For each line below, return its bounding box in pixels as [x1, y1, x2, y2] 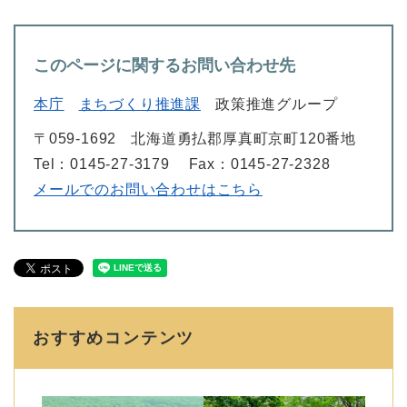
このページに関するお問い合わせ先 [34, 55, 295, 74]
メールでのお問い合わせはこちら [34, 181, 263, 197]
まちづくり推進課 [78, 95, 202, 112]
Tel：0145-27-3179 [34, 155, 170, 172]
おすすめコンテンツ [33, 328, 195, 347]
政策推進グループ [215, 95, 338, 112]
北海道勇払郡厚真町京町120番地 [131, 130, 357, 146]
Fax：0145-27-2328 [188, 155, 331, 172]
